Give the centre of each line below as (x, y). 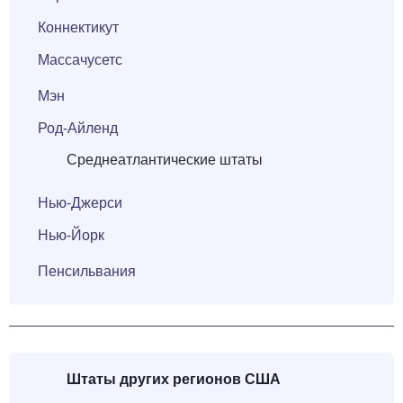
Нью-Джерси (80, 203)
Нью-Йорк (71, 235)
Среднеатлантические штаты (165, 160)
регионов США (227, 378)
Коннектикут (78, 27)
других (144, 378)
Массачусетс (80, 60)
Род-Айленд (78, 128)
